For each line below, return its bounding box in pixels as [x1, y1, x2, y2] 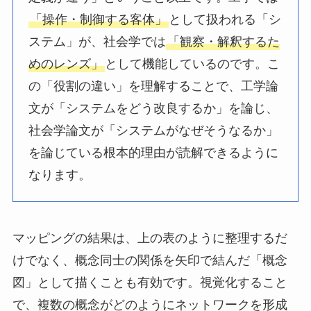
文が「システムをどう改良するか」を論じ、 [28, 101, 279, 115]
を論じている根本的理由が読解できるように [28, 145, 279, 160]
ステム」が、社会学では [28, 34, 167, 49]
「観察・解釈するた [167, 34, 280, 49]
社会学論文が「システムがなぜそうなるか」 [28, 123, 279, 137]
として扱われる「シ [169, 12, 282, 26]
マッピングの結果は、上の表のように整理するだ [12, 231, 287, 246]
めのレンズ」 [28, 56, 104, 71]
